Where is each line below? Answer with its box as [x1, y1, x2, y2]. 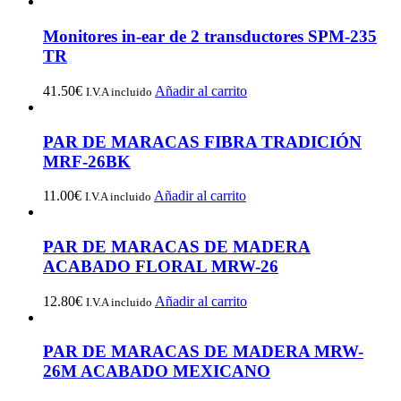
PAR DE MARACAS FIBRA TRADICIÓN [43, 132, 362, 151]
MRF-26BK [43, 151, 131, 171]
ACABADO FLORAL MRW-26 [43, 257, 278, 277]
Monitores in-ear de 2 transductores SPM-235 [43, 27, 377, 47]
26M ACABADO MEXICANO [43, 362, 270, 381]
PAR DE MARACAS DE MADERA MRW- [43, 342, 363, 362]
